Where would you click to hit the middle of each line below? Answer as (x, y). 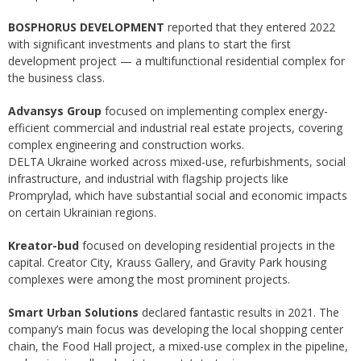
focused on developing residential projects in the (207, 246)
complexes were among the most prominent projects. (149, 280)
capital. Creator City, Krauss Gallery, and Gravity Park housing (167, 263)
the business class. (56, 78)
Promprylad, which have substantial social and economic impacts (178, 196)
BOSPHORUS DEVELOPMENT (86, 27)
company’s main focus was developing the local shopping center (176, 330)
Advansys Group (55, 111)
